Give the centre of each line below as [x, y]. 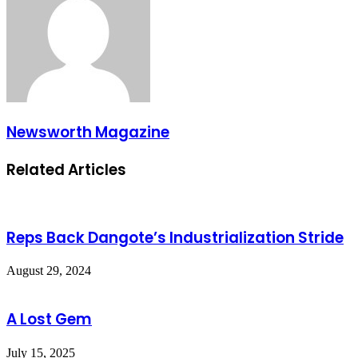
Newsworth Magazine [88, 132]
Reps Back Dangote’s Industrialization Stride [175, 237]
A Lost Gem [49, 320]
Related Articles [66, 170]
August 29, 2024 [49, 271]
